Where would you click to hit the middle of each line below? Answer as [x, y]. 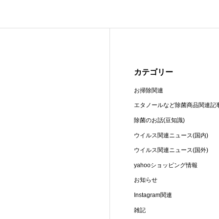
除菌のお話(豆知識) [160, 120]
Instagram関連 [153, 195]
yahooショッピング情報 [166, 165]
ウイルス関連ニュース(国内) [171, 135]
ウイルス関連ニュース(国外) [171, 150]
